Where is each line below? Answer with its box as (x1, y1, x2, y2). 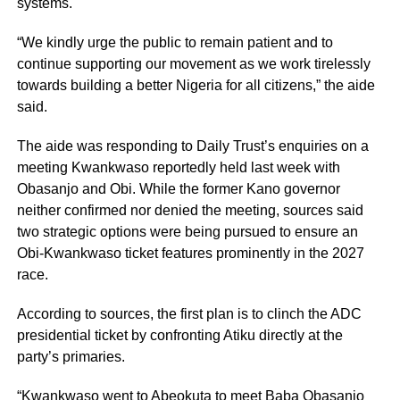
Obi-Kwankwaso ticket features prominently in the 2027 (16, 246, 364, 262)
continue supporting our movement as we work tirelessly (16, 56, 371, 72)
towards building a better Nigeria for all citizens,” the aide (16, 78, 375, 94)
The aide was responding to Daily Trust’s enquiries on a (16, 138, 369, 154)
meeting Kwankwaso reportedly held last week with (16, 160, 340, 176)
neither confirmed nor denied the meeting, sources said (16, 203, 363, 219)
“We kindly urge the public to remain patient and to (16, 35, 333, 51)
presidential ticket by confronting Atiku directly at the (16, 328, 343, 344)
